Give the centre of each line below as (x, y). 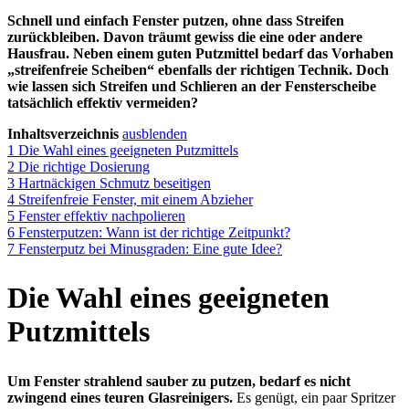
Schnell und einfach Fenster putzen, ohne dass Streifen (176, 20)
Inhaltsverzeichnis (63, 133)
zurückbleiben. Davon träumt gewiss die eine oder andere (185, 37)
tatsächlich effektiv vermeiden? (103, 102)
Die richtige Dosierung (84, 166)
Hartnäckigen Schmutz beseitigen (115, 183)
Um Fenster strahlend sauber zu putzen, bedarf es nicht (179, 381)
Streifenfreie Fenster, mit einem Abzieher (136, 199)
